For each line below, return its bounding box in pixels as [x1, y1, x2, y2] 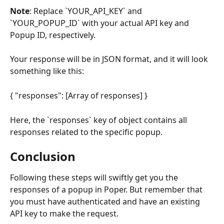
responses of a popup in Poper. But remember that [10, 184, 204, 195]
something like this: [10, 65, 84, 77]
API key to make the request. [10, 208, 118, 219]
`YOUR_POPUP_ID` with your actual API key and [10, 17, 191, 28]
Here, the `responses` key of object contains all [10, 114, 189, 125]
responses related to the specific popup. [10, 126, 162, 137]
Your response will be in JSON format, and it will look [10, 53, 210, 65]
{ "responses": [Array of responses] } [10, 89, 147, 101]
